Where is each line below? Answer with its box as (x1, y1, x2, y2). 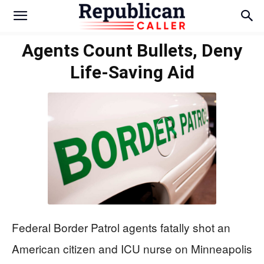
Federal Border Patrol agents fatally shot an (12, 219, 230, 236)
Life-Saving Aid (70, 62, 194, 82)
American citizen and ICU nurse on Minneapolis (12, 240, 252, 257)
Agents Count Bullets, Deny (22, 40, 242, 61)
